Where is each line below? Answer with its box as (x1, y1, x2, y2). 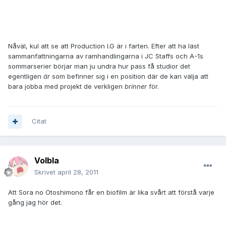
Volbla (34, 155, 59, 166)
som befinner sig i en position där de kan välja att (50, 72, 208, 81)
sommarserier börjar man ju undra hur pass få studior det (8, 62, 190, 71)
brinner (125, 82, 147, 91)
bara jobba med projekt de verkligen (8, 82, 125, 91)
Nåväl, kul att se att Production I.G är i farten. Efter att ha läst (8, 42, 199, 50)
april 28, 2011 (58, 168, 98, 177)
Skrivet (34, 168, 58, 177)
